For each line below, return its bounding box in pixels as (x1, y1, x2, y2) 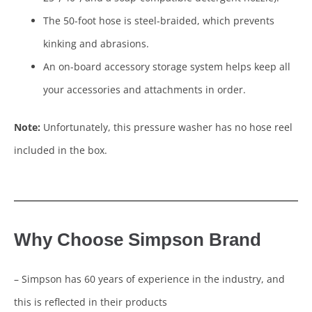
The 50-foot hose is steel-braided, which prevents (43, 14, 274, 28)
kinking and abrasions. (43, 37, 149, 51)
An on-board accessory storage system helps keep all (43, 60, 290, 74)
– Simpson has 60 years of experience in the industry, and (14, 272, 285, 286)
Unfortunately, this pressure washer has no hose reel (40, 120, 292, 134)
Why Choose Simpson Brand (14, 229, 261, 251)
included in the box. (14, 143, 110, 157)
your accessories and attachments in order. (43, 83, 246, 97)
